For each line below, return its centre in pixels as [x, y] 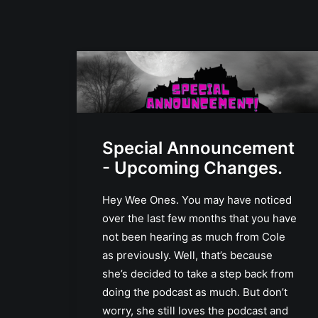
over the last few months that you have [199, 218]
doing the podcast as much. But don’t [195, 292]
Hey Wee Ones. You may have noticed [197, 199]
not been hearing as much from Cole [194, 236]
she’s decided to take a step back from [198, 273]
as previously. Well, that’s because [187, 255]
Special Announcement [198, 148]
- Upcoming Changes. [192, 168]
